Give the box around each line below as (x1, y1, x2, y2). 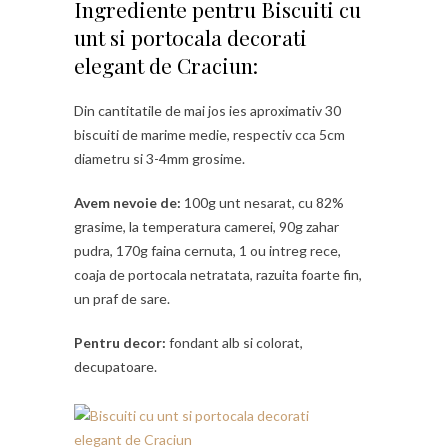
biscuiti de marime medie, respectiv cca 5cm (74, 125, 345, 143)
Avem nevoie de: (74, 193, 181, 211)
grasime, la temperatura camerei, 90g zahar (74, 217, 339, 235)
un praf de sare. (74, 289, 170, 307)
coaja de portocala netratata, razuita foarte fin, (74, 265, 362, 283)
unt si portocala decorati (74, 22, 307, 51)
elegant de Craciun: (74, 50, 258, 79)
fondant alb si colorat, (166, 333, 303, 351)
